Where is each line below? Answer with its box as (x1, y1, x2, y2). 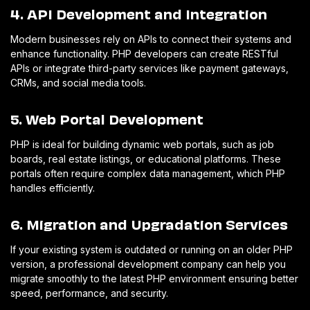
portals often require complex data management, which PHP (10, 167, 285, 179)
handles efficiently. (10, 181, 95, 194)
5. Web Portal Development (10, 108, 203, 128)
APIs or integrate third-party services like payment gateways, (10, 62, 289, 74)
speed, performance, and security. (10, 286, 168, 299)
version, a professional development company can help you (10, 257, 286, 270)
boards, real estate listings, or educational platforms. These (10, 152, 281, 165)
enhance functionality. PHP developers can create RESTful (10, 47, 278, 60)
